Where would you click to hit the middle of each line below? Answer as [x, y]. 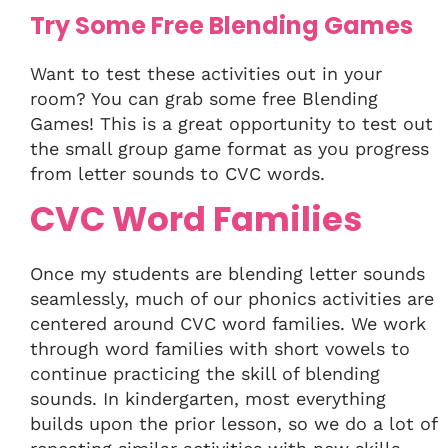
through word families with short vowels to [220, 349]
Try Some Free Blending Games [221, 26]
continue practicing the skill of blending [205, 374]
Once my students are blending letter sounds [227, 274]
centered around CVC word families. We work [228, 324]
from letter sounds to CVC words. [177, 174]
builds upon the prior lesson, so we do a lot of [233, 424]
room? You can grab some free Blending [204, 99]
